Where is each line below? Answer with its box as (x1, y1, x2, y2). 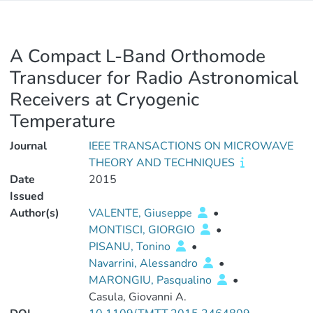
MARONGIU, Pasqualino (88, 272, 214, 288)
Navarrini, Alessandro (88, 256, 201, 271)
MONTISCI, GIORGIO (88, 222, 198, 238)
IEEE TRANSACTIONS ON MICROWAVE (88, 138, 293, 154)
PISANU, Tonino (88, 239, 173, 254)
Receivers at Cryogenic (10, 87, 199, 112)
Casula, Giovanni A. (88, 289, 187, 305)
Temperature (10, 109, 115, 133)
